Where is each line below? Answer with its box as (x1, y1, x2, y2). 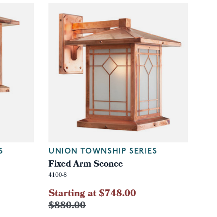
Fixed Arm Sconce (48, 157, 123, 172)
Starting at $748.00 (48, 186, 136, 202)
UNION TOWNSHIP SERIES (48, 147, 157, 155)
